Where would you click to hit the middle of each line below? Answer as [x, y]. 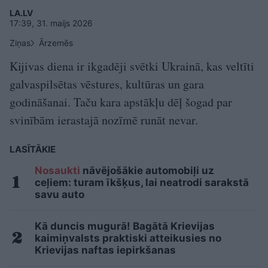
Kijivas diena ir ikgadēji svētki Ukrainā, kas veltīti [132, 66]
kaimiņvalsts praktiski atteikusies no [128, 238]
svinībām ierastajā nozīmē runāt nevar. [104, 120]
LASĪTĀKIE [33, 149]
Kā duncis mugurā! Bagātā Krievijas [125, 226]
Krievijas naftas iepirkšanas [105, 250]
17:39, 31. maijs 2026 [51, 23]
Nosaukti [57, 170]
